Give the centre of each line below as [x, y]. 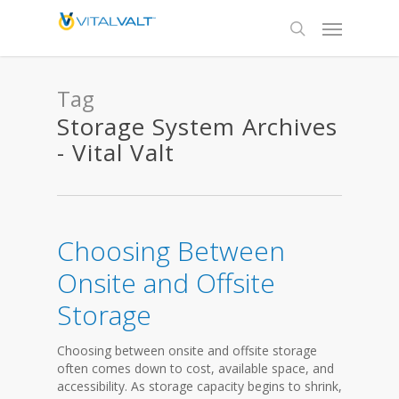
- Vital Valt [116, 152]
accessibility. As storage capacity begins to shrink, [199, 386]
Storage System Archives [197, 126]
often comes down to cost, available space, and [195, 368]
